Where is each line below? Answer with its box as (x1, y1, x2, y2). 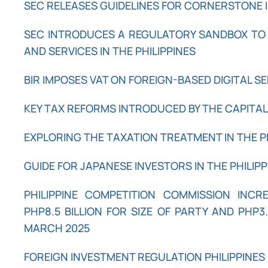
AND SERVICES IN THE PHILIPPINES (24, 43, 196, 58)
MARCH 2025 (24, 220, 90, 235)
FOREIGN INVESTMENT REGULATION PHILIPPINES (24, 249, 265, 264)
